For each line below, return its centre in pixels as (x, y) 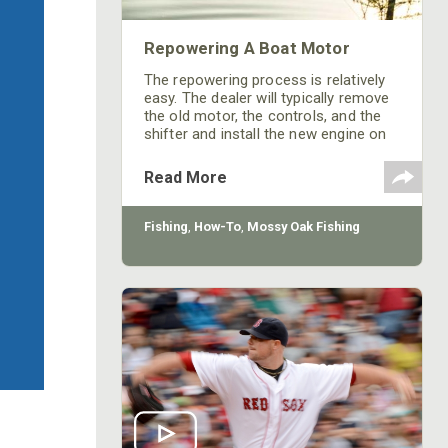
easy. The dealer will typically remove (266, 98)
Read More (185, 177)
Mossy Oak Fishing (303, 226)
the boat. (173, 152)
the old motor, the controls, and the (262, 116)
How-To (217, 226)
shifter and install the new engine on (265, 134)
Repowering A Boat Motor (246, 48)
